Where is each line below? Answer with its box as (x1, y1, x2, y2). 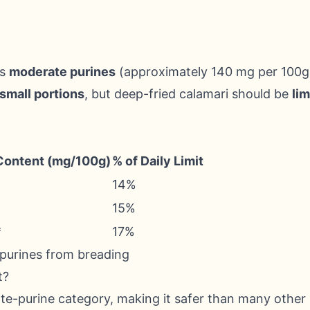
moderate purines (9, 64, 116, 79)
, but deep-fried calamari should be (84, 86, 292, 101)
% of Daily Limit (112, 154, 203, 168)
